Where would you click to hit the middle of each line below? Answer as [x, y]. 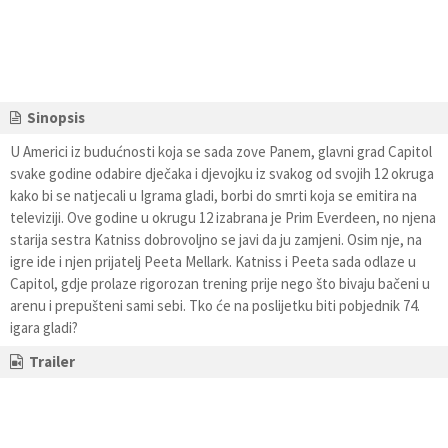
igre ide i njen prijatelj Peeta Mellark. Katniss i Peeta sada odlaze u [213, 261]
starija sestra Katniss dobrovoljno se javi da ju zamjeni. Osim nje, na [216, 239]
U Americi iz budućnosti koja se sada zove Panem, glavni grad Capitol [221, 151]
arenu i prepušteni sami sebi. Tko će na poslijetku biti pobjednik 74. [215, 305]
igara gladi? [44, 327]
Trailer [52, 361]
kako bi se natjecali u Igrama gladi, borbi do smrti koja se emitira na [213, 195]
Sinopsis [56, 117]
